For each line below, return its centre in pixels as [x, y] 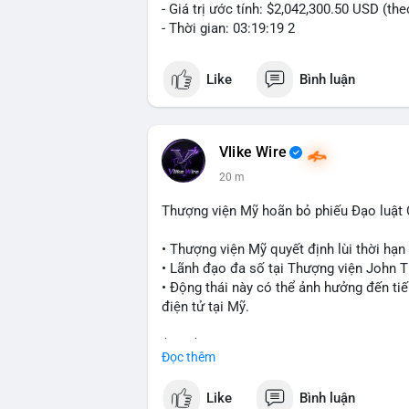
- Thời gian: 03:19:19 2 [228, 28]
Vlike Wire [253, 152]
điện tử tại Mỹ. [205, 307]
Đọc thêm [189, 357]
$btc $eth [190, 345]
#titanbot [243, 383]
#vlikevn [187, 383]
